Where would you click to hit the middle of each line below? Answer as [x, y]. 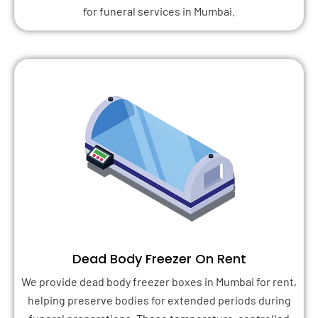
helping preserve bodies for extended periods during [159, 300]
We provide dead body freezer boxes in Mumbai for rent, [159, 282]
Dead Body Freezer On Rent [159, 259]
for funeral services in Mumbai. [159, 11]
